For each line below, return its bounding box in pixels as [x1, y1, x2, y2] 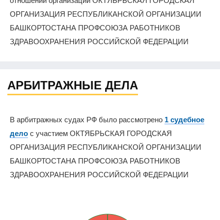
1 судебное [165, 115, 204, 124]
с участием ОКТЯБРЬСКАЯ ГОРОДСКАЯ [28, 129, 172, 138]
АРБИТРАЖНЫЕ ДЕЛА [7, 79, 138, 92]
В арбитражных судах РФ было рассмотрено [10, 115, 165, 124]
